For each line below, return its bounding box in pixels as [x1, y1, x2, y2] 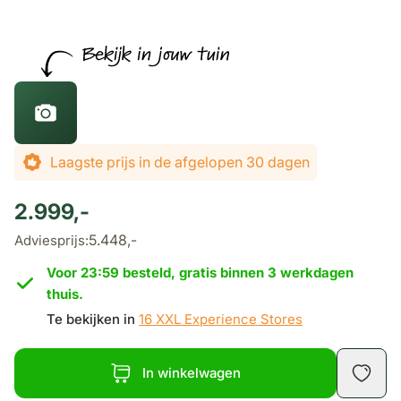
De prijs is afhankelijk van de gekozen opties [13, 145, 296, 162]
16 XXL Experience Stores [139, 311, 303, 328]
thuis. [46, 286, 83, 303]
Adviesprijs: [14, 231, 89, 249]
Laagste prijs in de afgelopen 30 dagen [50, 153, 310, 171]
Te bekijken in [47, 311, 135, 328]
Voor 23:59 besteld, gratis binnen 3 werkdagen [46, 264, 354, 281]
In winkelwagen [142, 364, 241, 381]
